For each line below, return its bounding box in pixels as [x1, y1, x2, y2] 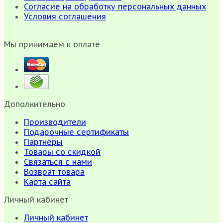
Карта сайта [24, 177, 71, 187]
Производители [24, 117, 86, 127]
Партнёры [24, 137, 63, 147]
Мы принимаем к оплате [4, 39, 100, 50]
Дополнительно [4, 99, 65, 110]
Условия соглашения [24, 11, 106, 22]
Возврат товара [24, 167, 85, 177]
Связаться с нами [24, 157, 92, 167]
